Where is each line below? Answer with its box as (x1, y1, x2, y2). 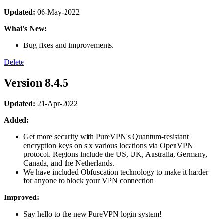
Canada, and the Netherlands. (23, 158, 114, 167)
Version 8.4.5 (4, 76, 74, 89)
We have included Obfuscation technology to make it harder (23, 167, 208, 176)
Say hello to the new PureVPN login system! (23, 209, 162, 218)
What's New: (4, 24, 47, 33)
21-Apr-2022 (37, 99, 78, 108)
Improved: (4, 193, 39, 201)
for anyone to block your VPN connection (23, 176, 153, 185)
